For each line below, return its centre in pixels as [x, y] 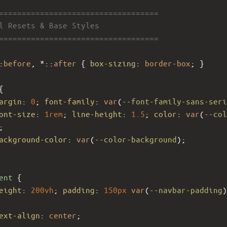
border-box [168, 63]
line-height [97, 113]
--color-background [136, 139]
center [63, 215]
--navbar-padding [186, 190]
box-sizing [113, 63]
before [17, 63]
